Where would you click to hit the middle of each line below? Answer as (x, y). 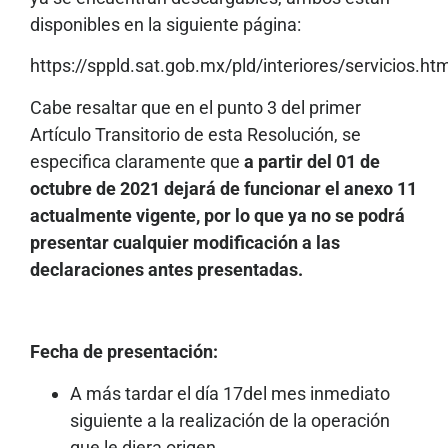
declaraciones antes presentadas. (166, 269)
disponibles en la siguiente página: (165, 24)
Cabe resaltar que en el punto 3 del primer (195, 107)
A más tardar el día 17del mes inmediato (230, 393)
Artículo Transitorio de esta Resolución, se (195, 134)
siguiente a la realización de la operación (230, 420)
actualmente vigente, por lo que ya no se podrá (217, 215)
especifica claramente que (137, 161)
